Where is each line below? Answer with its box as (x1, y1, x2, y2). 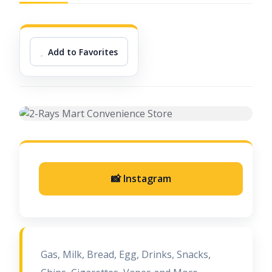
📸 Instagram (110, 172, 171, 185)
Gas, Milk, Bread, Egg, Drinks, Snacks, (41, 248, 211, 261)
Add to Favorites (48, 46, 118, 58)
